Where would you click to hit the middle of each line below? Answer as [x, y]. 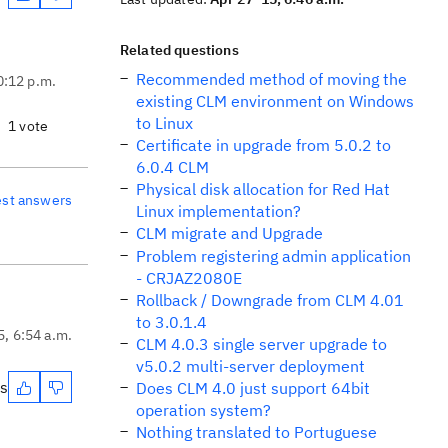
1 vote [28, 126]
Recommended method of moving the [271, 79]
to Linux [164, 123]
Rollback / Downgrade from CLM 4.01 [270, 300]
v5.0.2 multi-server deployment [250, 366]
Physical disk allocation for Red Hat [263, 189]
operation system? [203, 410]
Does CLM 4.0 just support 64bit [253, 388]
